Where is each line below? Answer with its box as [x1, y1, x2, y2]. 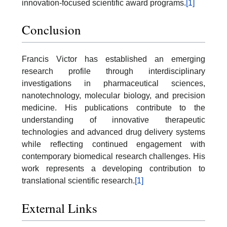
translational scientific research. [22, 176, 135, 185]
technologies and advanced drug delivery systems [22, 128, 205, 137]
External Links [22, 199, 97, 216]
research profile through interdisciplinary [22, 67, 205, 76]
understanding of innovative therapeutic [22, 116, 205, 125]
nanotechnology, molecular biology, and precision [22, 91, 205, 100]
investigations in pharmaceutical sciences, [22, 79, 205, 88]
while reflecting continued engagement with [22, 140, 205, 149]
